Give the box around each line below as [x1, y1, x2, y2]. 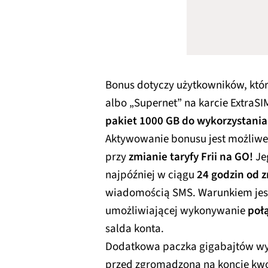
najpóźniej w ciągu [105, 166, 197, 183]
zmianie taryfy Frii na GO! [129, 148, 253, 165]
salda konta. [105, 220, 164, 237]
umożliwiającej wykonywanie [105, 202, 248, 219]
